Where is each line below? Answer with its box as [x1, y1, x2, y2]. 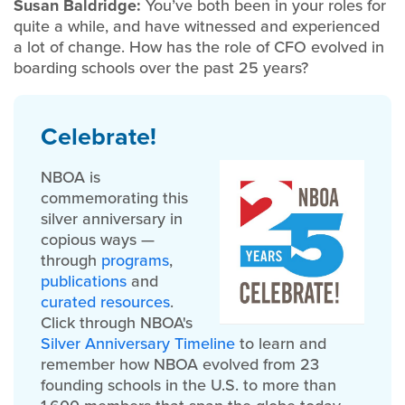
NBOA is [41, 165, 100, 189]
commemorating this [41, 186, 188, 210]
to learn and [235, 332, 326, 355]
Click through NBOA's [41, 311, 193, 334]
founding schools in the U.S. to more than [41, 373, 336, 397]
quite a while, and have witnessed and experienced [14, 14, 380, 38]
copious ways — [41, 228, 155, 251]
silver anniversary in [41, 207, 183, 231]
